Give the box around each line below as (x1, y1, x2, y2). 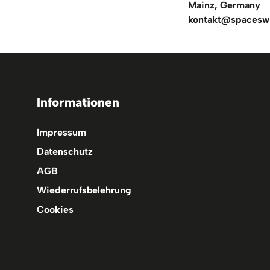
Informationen (36, 95, 119, 110)
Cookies (36, 204, 74, 215)
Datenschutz (36, 146, 93, 157)
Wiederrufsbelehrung (36, 184, 131, 196)
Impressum (36, 127, 86, 138)
